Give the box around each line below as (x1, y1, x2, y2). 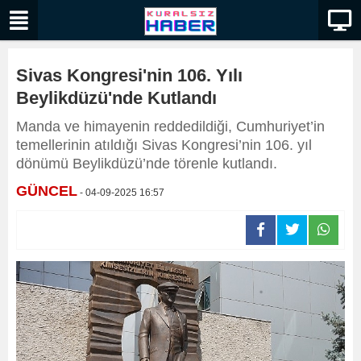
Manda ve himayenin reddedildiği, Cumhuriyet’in (16, 118, 325, 135)
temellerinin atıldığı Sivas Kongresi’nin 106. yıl (16, 137, 312, 153)
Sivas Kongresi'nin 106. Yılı (16, 65, 243, 85)
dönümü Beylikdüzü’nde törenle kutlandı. (16, 156, 277, 172)
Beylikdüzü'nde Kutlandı (16, 88, 217, 108)
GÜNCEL (16, 183, 77, 199)
